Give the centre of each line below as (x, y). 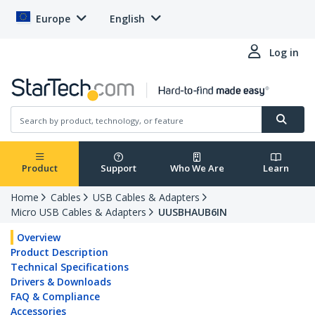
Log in (284, 52)
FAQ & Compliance (55, 297)
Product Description (59, 252)
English (127, 19)
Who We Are (197, 168)
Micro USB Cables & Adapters (78, 212)
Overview (39, 238)
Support (118, 168)
